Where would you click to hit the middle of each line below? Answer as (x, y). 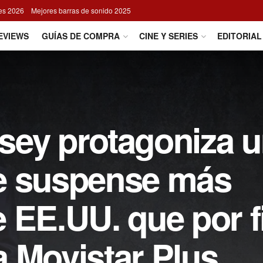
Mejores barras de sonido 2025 (81, 10)
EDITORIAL (240, 36)
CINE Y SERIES (168, 36)
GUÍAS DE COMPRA (81, 36)
